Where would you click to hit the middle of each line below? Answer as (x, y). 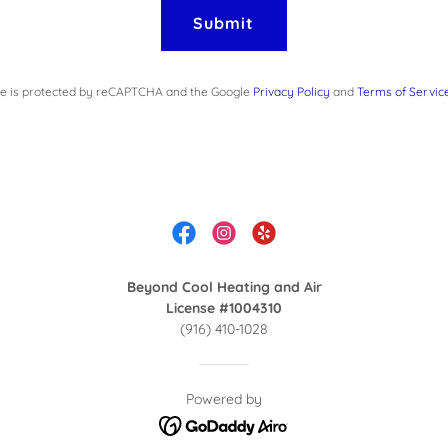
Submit (224, 23)
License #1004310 (224, 308)
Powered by (224, 399)
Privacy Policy (291, 91)
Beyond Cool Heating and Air (224, 287)
